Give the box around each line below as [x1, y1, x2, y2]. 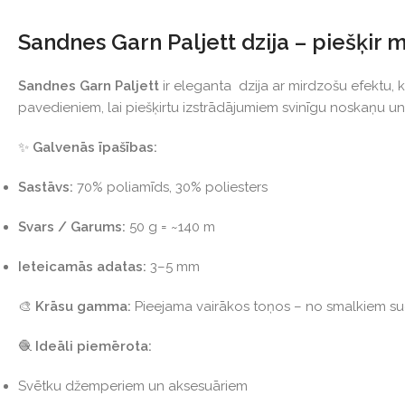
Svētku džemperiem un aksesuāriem [18, 377, 248, 394]
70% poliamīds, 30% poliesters [73, 178, 268, 195]
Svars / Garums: [18, 218, 126, 235]
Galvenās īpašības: [33, 138, 157, 155]
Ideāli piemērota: [35, 337, 152, 354]
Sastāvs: [18, 178, 73, 195]
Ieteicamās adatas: [18, 258, 146, 275]
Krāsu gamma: [35, 297, 131, 315]
